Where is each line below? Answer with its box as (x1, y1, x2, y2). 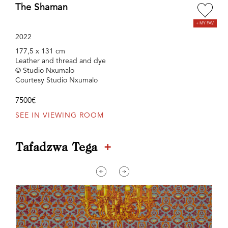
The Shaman (15, 3, 68, 13)
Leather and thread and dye (15, 58, 106, 65)
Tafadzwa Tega (15, 142, 101, 155)
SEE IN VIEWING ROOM (15, 112, 104, 120)
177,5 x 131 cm (15, 48, 65, 55)
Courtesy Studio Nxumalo (15, 77, 98, 84)
